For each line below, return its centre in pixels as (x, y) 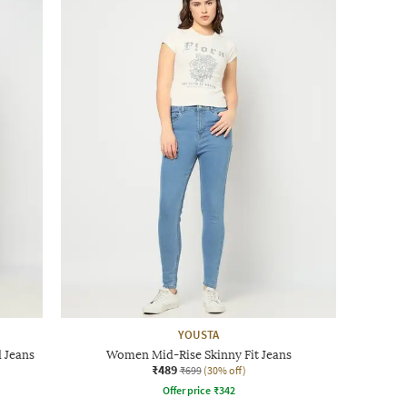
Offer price (186, 390)
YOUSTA (199, 334)
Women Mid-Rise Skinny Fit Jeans (199, 354)
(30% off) (224, 370)
